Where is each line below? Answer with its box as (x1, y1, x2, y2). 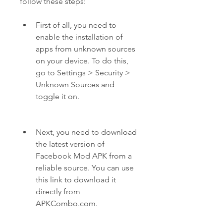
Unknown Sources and (36, 80, 114, 89)
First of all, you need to (36, 20, 116, 30)
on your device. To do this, (36, 56, 128, 65)
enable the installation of (36, 32, 123, 42)
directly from (36, 187, 80, 196)
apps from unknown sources (36, 44, 135, 54)
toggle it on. (36, 92, 79, 101)
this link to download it (36, 175, 116, 184)
